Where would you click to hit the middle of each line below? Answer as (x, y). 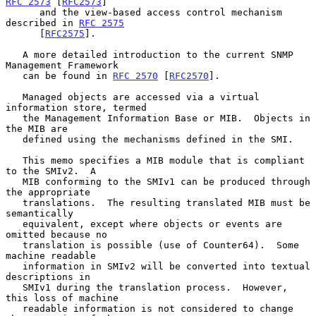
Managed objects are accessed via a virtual (14, 97)
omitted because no (56, 234)
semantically (39, 213)
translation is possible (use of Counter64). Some (14, 245)
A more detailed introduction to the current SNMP (14, 54)
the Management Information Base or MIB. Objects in (14, 118)
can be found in (68, 75)
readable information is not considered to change (14, 308)
